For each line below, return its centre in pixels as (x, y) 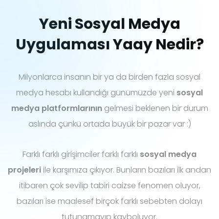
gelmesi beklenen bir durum (155, 109)
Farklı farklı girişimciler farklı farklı (81, 154)
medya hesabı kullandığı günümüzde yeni (96, 93)
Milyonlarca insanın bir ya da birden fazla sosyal (109, 77)
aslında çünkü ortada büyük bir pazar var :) (109, 124)
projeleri (25, 170)
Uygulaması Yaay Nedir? (109, 45)
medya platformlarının (56, 109)
